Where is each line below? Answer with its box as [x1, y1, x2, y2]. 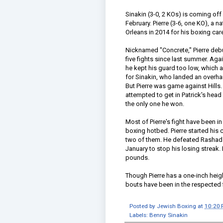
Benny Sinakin [149, 211, 188, 219]
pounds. [125, 153, 149, 161]
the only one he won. [125, 100, 184, 108]
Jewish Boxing [157, 202, 196, 210]
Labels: [129, 211, 149, 219]
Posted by [129, 202, 157, 210]
